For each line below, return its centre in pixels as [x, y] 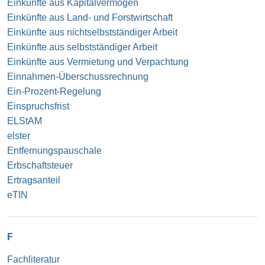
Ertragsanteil [34, 180]
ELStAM [25, 121]
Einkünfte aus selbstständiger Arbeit [82, 47]
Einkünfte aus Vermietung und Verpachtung [98, 62]
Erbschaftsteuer [40, 165]
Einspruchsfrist [38, 106]
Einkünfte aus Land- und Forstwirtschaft [90, 17]
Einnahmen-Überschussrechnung [78, 76]
